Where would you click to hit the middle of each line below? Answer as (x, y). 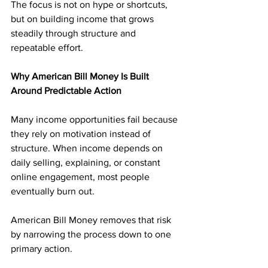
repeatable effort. (47, 48)
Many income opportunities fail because (95, 119)
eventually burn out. (53, 191)
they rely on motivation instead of (82, 134)
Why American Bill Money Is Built (81, 76)
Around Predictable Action (66, 91)
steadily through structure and (74, 33)
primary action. (43, 249)
